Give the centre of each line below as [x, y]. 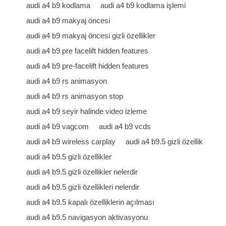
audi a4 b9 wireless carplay [71, 142]
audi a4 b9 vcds [125, 126]
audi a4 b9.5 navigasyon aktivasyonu [87, 217]
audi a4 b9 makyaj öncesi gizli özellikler [91, 36]
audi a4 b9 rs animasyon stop [75, 96]
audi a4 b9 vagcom [58, 126]
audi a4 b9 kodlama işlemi [143, 5]
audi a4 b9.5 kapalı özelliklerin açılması [91, 202]
